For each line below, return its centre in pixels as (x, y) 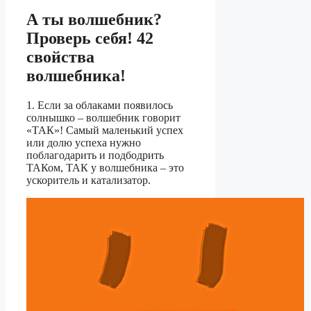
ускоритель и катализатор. (89, 180)
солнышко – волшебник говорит (103, 118)
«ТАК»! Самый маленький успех (105, 131)
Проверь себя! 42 (90, 39)
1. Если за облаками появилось (100, 106)
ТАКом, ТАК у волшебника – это (105, 168)
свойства (60, 57)
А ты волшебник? (94, 20)
